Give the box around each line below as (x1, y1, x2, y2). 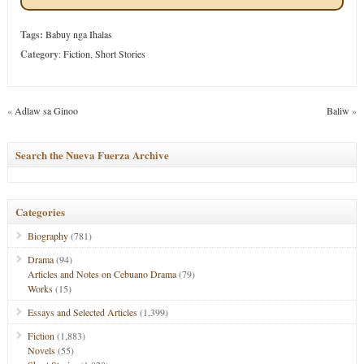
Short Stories (94, 47, 145, 60)
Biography (27, 229, 68, 242)
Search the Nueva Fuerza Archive (15, 147, 169, 162)
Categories (15, 204, 65, 219)
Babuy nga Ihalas (45, 28, 112, 41)
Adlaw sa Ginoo (14, 104, 78, 117)
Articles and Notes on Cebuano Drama (27, 267, 176, 280)
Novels (27, 344, 55, 357)
